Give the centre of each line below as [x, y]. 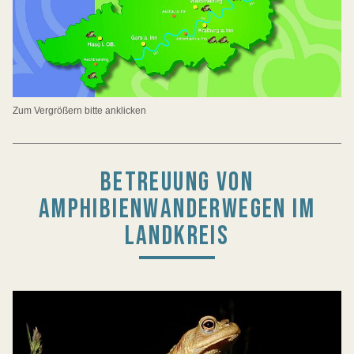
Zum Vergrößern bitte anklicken [79, 111]
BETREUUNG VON [177, 183]
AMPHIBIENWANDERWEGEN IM [177, 209]
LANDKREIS [177, 236]
